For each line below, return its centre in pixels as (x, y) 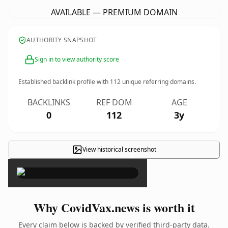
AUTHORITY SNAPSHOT (62, 40)
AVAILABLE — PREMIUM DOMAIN (114, 12)
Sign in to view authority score (77, 59)
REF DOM (114, 102)
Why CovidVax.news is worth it (114, 207)
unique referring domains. (158, 82)
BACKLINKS (49, 102)
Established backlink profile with (64, 82)
